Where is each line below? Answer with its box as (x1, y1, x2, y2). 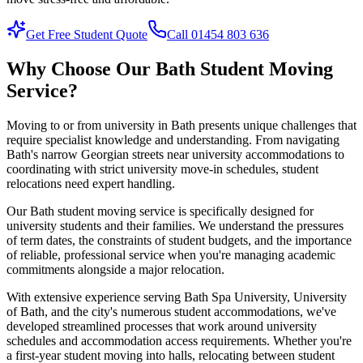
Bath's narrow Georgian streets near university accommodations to (6, 147, 344, 161)
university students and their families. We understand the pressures (6, 218, 344, 233)
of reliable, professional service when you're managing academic (6, 247, 335, 262)
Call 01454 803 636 (167, 27, 269, 41)
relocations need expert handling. (6, 176, 175, 190)
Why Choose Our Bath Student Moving (6, 58, 333, 79)
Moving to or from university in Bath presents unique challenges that (6, 117, 357, 132)
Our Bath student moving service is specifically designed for (6, 203, 314, 218)
